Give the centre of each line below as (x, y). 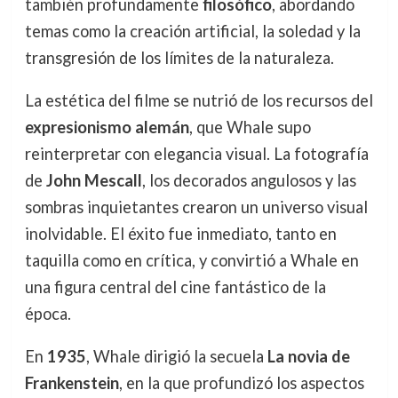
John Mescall (94, 180)
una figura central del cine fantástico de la (175, 287)
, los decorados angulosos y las (249, 180)
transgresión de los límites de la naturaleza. (179, 57)
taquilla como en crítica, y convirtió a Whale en (191, 260)
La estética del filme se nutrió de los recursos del (199, 100)
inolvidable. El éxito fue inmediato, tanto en (180, 233)
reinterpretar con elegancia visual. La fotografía (196, 153)
